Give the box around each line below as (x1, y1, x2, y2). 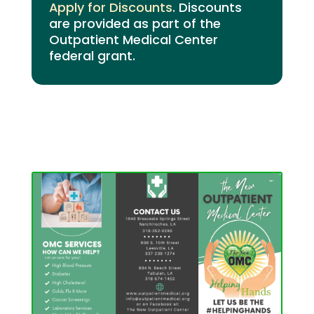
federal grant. (48, 46, 135, 64)
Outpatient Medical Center (48, 30, 218, 48)
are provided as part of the (48, 14, 221, 32)
